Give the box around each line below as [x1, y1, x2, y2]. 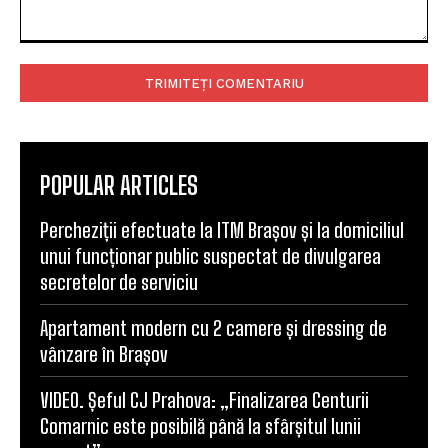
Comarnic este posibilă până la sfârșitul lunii [40, 414, 361, 439]
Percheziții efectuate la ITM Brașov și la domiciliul [40, 218, 404, 243]
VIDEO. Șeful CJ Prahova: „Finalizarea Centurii [40, 388, 369, 413]
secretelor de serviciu [40, 270, 198, 295]
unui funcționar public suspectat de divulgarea [40, 244, 381, 269]
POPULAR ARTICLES [40, 171, 198, 201]
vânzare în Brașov [40, 342, 168, 367]
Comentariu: [19, 44, 98, 62]
